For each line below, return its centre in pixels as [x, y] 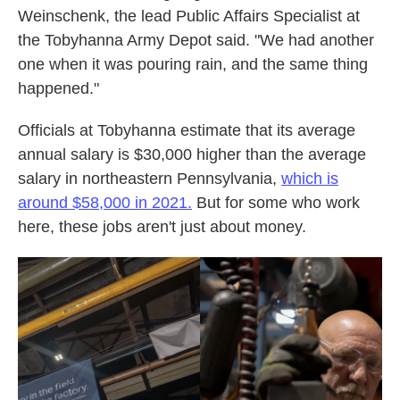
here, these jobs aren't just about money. [162, 227]
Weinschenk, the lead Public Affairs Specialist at [189, 16]
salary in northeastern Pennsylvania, [150, 179]
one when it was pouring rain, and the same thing [193, 64]
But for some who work [276, 203]
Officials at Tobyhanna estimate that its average [187, 130]
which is [310, 179]
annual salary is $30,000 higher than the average [192, 154]
